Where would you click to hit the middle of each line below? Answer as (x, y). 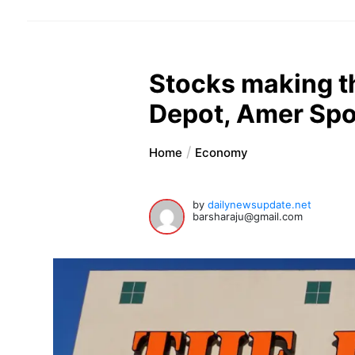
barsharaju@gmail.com (248, 217)
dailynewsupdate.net (260, 205)
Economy (222, 153)
